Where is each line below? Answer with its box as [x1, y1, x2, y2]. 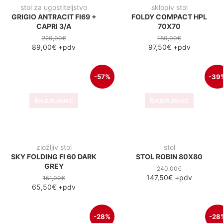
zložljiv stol [36, 142, 72, 151]
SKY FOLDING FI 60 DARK [11, 152, 97, 161]
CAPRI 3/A [36, 21, 71, 30]
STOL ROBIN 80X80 [136, 152, 203, 161]
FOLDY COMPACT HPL [131, 12, 207, 21]
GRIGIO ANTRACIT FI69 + [11, 12, 97, 21]
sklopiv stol [151, 2, 188, 11]
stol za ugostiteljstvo [20, 2, 87, 11]
